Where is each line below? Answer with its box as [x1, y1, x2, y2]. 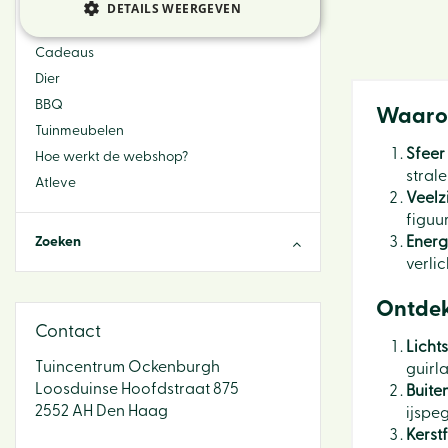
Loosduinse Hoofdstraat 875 [35, 381, 239, 397]
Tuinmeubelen [35, 124, 124, 138]
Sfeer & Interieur [35, 20, 137, 34]
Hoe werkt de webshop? [35, 150, 188, 164]
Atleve [35, 176, 76, 190]
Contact [35, 323, 101, 340]
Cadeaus [35, 46, 94, 60]
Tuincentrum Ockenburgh [35, 359, 220, 375]
